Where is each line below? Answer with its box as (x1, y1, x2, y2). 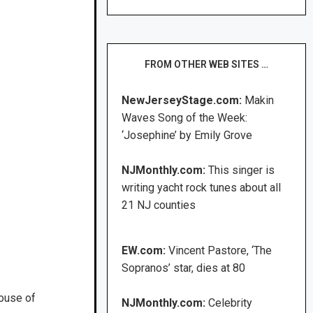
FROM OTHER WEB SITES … (145, 59, 269, 71)
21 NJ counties (122, 198, 196, 212)
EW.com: (122, 244, 169, 258)
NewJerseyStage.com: (122, 94, 242, 108)
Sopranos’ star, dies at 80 (122, 261, 246, 275)
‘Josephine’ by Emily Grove (122, 129, 253, 143)
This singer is (208, 163, 275, 177)
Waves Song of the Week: (122, 111, 248, 125)
